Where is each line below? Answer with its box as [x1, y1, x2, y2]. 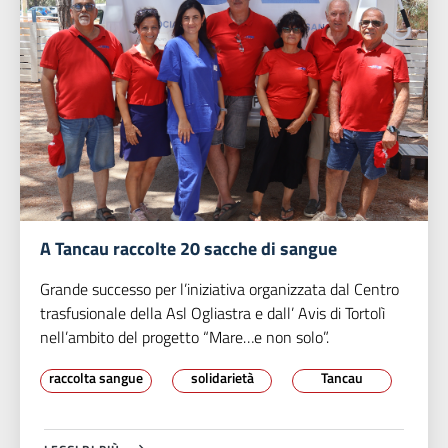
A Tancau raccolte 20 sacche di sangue [40, 235, 337, 263]
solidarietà [190, 367, 254, 389]
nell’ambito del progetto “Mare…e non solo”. [40, 325, 329, 350]
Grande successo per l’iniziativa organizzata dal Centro [40, 277, 399, 302]
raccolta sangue [49, 367, 143, 389]
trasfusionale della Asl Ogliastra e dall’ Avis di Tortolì [40, 301, 385, 326]
